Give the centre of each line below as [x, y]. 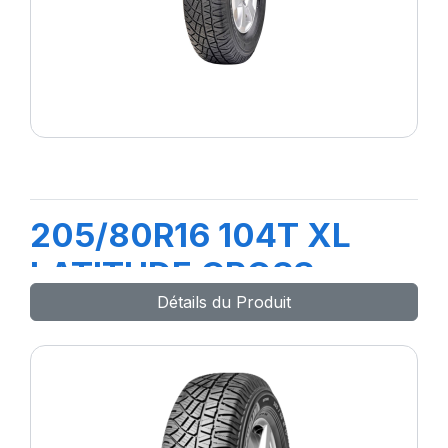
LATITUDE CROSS [172, 274]
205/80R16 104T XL [190, 235]
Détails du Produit [224, 302]
